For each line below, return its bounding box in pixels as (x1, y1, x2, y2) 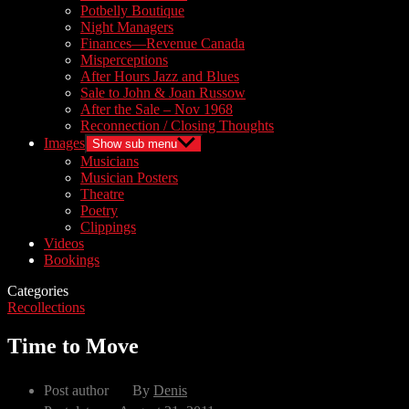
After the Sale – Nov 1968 (80, 101, 233, 117)
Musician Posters (80, 170, 178, 185)
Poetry (80, 203, 118, 218)
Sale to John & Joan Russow (80, 85, 246, 100)
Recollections (7, 299, 85, 315)
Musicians (80, 153, 139, 169)
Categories (7, 283, 68, 299)
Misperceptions (80, 52, 168, 68)
